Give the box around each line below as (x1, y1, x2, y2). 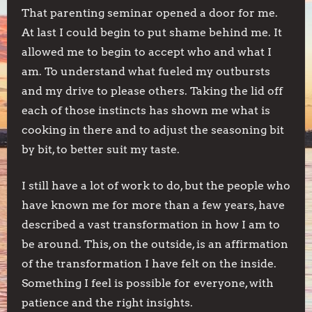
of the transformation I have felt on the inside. (22, 257, 276, 270)
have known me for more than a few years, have (22, 198, 285, 212)
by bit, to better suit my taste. (22, 143, 180, 156)
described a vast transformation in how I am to (22, 218, 280, 231)
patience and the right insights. (22, 296, 193, 309)
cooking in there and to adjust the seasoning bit (22, 123, 284, 136)
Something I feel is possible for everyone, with (22, 276, 274, 290)
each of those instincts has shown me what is (22, 104, 270, 117)
